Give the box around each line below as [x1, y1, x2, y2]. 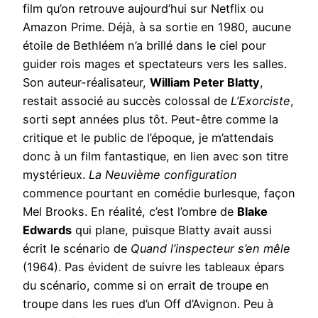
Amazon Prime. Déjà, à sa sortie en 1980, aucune [23, 19, 291, 34]
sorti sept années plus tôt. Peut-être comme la [23, 111, 278, 126]
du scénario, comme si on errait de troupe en [23, 278, 269, 292]
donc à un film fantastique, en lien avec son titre [23, 148, 288, 163]
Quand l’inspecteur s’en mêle [131, 241, 290, 256]
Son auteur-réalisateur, [23, 75, 150, 89]
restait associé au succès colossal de [23, 93, 231, 108]
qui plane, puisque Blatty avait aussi [72, 222, 272, 237]
